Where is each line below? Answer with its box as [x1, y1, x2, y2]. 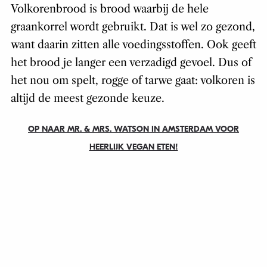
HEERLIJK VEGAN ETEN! [89, 142, 178, 153]
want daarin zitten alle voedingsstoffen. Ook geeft [10, 38, 256, 52]
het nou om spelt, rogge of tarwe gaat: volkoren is [10, 74, 255, 88]
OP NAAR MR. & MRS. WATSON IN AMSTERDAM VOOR [28, 124, 239, 135]
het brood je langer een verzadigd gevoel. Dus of [10, 56, 252, 70]
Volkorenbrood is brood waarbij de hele [10, 2, 209, 16]
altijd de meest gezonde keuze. [10, 92, 164, 105]
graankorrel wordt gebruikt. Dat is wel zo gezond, [10, 20, 255, 34]
